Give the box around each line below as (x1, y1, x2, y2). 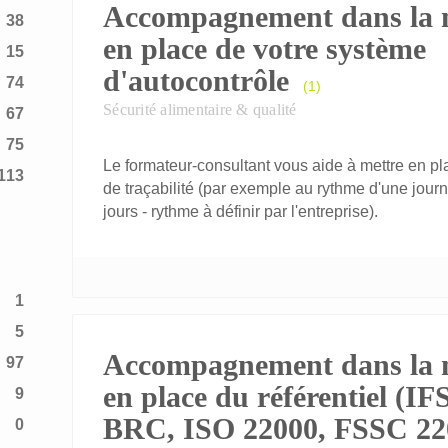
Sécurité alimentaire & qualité (103, 101, 297, 118)
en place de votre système (103, 32, 426, 65)
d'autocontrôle (103, 64, 289, 97)
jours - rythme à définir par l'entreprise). (103, 203, 378, 220)
